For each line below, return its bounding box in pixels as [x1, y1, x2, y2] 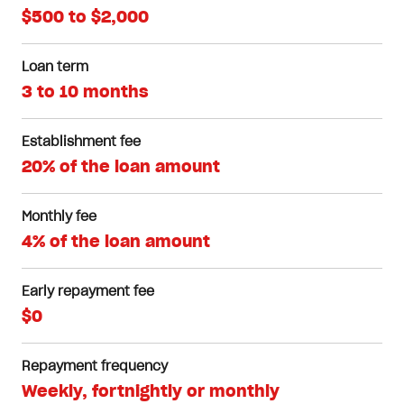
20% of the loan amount [22, 160, 220, 176]
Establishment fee [22, 136, 141, 149]
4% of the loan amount [22, 234, 210, 251]
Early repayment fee [22, 286, 154, 298]
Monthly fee [22, 211, 96, 224]
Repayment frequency [22, 361, 168, 373]
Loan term [22, 61, 88, 74]
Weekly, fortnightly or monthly [22, 384, 280, 400]
